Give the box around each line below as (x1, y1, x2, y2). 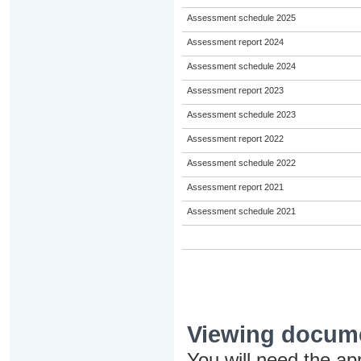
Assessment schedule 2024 (186, 61, 296, 71)
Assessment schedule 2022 (186, 158, 296, 168)
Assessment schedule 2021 (186, 206, 296, 216)
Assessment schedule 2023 (186, 110, 296, 119)
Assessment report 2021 (186, 182, 284, 192)
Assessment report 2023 (186, 85, 284, 95)
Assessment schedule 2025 (186, 13, 296, 23)
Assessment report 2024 (186, 37, 284, 47)
